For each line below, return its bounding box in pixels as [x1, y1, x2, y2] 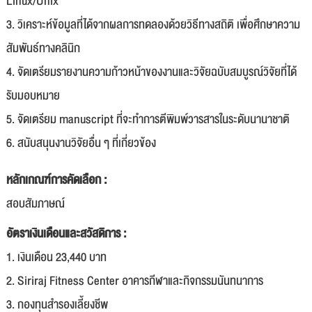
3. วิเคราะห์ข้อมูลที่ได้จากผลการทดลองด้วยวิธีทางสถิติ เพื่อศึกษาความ [6, 15, 300, 35]
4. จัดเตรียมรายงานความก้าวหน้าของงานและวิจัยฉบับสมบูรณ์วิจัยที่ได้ [6, 62, 297, 82]
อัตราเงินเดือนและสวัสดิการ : [6, 224, 126, 244]
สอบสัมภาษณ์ [6, 194, 65, 214]
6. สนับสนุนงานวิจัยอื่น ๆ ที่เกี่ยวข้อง [6, 133, 156, 153]
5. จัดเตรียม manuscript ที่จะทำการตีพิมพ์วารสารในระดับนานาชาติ [6, 109, 290, 130]
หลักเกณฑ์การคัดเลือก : [6, 170, 107, 190]
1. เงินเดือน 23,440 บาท [6, 247, 107, 267]
